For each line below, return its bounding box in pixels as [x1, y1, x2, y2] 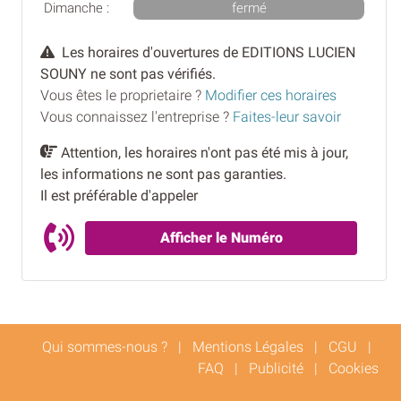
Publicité [249, 360, 303, 378]
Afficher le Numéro [159, 229, 283, 247]
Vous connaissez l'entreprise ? [40, 108, 233, 126]
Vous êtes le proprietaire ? [40, 87, 205, 105]
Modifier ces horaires [205, 87, 337, 105]
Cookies [328, 360, 379, 378]
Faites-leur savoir [233, 108, 341, 126]
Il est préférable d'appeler [40, 187, 198, 205]
